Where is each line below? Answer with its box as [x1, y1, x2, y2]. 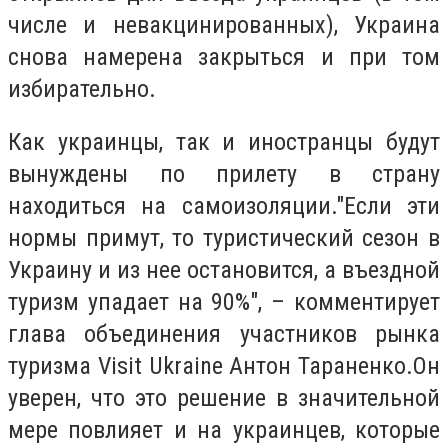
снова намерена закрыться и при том [8, 42, 440, 71]
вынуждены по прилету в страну [8, 160, 440, 189]
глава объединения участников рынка [8, 320, 440, 349]
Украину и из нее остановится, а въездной [8, 256, 440, 285]
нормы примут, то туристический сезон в [8, 224, 440, 253]
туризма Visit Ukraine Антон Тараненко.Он [8, 352, 440, 381]
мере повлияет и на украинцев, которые [8, 416, 440, 445]
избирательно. [8, 74, 156, 103]
